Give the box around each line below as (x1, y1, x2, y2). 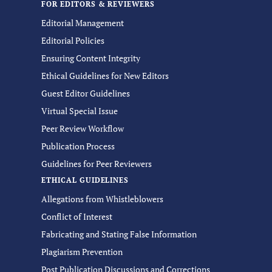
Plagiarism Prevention (41, 246, 123, 257)
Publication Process (41, 140, 115, 152)
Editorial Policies (41, 35, 104, 46)
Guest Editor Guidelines (41, 87, 130, 99)
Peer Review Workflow (41, 123, 124, 134)
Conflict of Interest (41, 211, 112, 222)
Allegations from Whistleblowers (41, 193, 163, 205)
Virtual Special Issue (41, 105, 118, 117)
